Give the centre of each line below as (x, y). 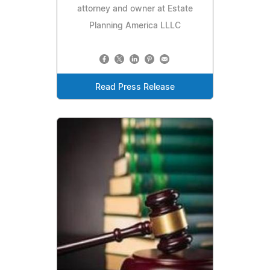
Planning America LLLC (135, 26)
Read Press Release (135, 87)
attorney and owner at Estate (135, 9)
